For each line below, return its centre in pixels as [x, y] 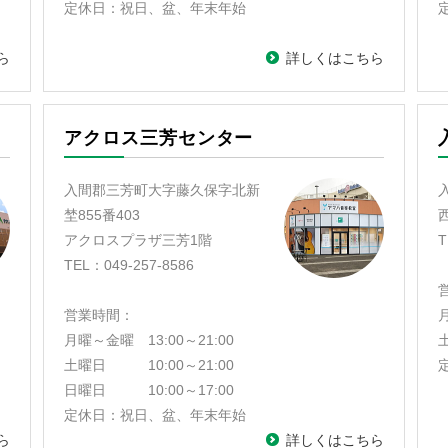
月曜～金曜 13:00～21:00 [149, 340]
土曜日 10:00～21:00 [151, 365]
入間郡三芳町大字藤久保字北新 [162, 190]
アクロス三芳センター [159, 138]
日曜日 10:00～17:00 [149, 390]
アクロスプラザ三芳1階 [138, 240]
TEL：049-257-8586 [131, 265]
